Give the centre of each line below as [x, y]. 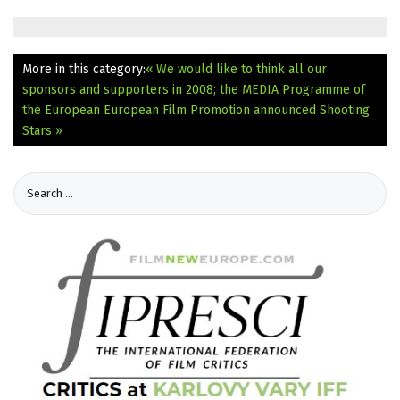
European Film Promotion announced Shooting [237, 110]
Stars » [42, 130]
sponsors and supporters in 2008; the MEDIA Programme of [194, 89]
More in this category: [84, 69]
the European [63, 110]
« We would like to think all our [236, 69]
